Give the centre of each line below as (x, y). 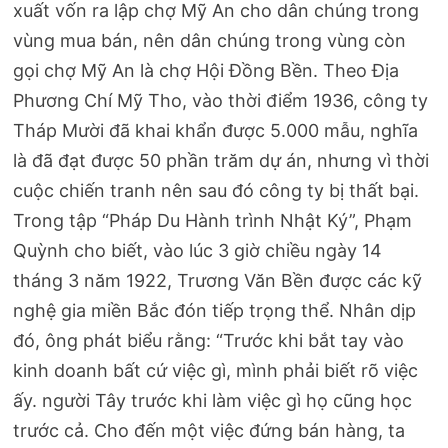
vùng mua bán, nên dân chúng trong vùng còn (210, 41)
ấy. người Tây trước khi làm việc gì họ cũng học (213, 401)
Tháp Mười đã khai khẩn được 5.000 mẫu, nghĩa (216, 131)
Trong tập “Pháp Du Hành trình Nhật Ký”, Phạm (213, 221)
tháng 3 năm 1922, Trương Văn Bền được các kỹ (218, 281)
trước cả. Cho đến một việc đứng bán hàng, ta (209, 431)
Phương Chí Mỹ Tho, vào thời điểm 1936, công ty (221, 101)
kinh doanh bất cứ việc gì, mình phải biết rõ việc (216, 371)
